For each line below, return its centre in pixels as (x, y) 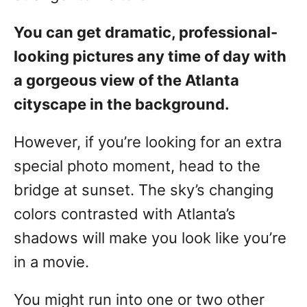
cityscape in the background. (122, 105)
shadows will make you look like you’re (150, 238)
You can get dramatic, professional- (146, 33)
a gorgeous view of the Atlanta (126, 81)
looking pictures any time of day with (150, 57)
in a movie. (51, 262)
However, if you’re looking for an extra (148, 142)
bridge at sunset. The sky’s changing (144, 190)
